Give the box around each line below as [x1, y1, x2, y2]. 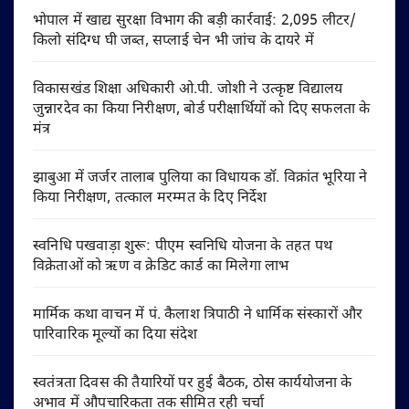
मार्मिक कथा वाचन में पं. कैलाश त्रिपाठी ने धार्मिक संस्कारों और [33, 306, 363, 326]
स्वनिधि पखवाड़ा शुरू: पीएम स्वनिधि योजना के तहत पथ [33, 237, 333, 257]
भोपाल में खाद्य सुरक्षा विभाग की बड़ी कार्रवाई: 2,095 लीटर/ [33, 12, 357, 32]
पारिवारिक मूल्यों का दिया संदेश [33, 326, 198, 346]
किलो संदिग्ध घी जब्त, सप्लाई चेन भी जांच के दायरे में [33, 32, 315, 52]
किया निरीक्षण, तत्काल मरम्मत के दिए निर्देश [33, 189, 267, 209]
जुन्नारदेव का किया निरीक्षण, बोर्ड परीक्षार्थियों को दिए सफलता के [33, 100, 371, 121]
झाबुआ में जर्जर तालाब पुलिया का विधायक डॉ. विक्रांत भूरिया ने [33, 169, 368, 189]
